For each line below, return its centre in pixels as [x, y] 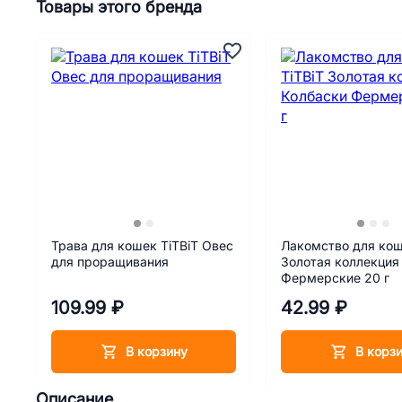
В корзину [156, 351]
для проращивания [110, 262]
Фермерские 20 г [335, 278]
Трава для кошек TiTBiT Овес [142, 246]
